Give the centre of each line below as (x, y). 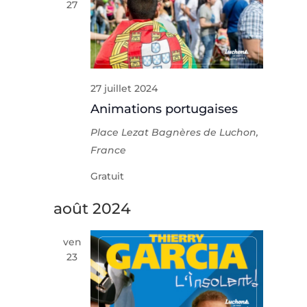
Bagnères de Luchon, (205, 132)
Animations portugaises (164, 109)
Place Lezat (121, 132)
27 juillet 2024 (124, 88)
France (109, 150)
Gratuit (108, 176)
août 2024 (93, 208)
